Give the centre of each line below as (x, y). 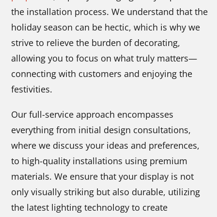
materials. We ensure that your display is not (103, 176)
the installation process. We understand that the (110, 12)
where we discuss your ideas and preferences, (106, 145)
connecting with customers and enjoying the (102, 74)
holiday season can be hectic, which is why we (106, 27)
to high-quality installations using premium (100, 161)
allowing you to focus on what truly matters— (104, 58)
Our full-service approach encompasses (93, 114)
